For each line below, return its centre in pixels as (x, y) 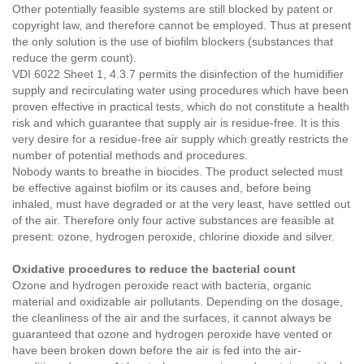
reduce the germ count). (74, 58)
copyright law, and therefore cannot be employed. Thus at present (182, 26)
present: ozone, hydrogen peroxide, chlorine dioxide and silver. (173, 237)
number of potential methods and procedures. (130, 156)
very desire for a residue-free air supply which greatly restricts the (180, 139)
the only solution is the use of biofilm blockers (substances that (173, 42)
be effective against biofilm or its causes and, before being (162, 188)
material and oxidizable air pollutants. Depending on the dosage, (178, 302)
